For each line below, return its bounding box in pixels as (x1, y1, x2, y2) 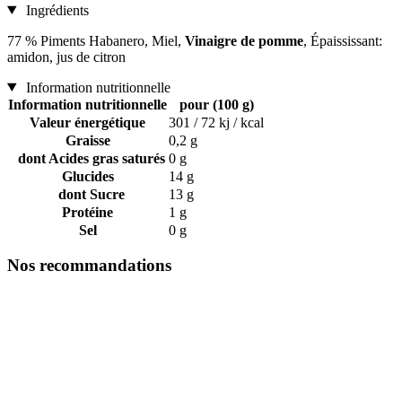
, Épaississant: (303, 32, 382, 48)
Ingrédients (22, 2, 89, 18)
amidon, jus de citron (7, 48, 126, 65)
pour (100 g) (179, 96, 254, 112)
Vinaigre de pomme (185, 32, 303, 48)
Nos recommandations (7, 256, 171, 275)
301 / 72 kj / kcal (169, 114, 264, 130)
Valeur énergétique (30, 114, 145, 130)
